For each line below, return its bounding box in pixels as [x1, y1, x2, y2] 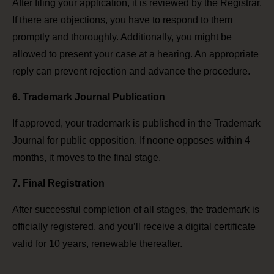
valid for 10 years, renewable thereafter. [12, 238, 182, 249]
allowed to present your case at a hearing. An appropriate [12, 48, 259, 59]
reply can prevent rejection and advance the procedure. [12, 65, 250, 76]
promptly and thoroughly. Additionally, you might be [12, 31, 232, 42]
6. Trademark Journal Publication [12, 92, 165, 103]
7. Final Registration [12, 178, 105, 189]
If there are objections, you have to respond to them [12, 14, 232, 25]
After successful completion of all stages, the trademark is [12, 204, 259, 215]
